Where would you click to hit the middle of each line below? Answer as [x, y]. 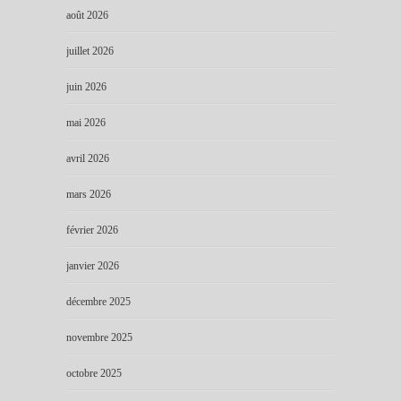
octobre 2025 [94, 373]
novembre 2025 [99, 337]
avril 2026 [88, 158]
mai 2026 [86, 122]
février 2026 [92, 230]
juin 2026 [86, 86]
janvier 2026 [93, 265]
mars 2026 [89, 194]
